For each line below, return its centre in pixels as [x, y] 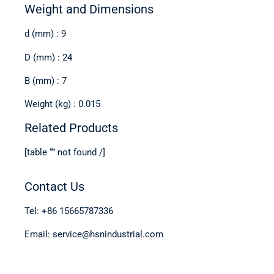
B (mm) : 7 [46, 80]
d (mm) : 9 [45, 34]
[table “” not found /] [65, 152]
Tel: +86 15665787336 [69, 211]
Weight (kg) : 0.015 [62, 104]
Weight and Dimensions [89, 9]
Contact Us [54, 186]
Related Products [71, 128]
